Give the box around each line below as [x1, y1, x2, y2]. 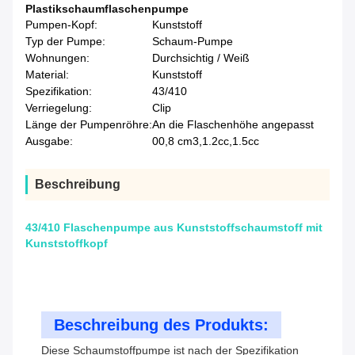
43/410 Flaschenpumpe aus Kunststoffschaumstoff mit [25, 221, 323, 235]
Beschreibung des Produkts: [54, 316, 269, 334]
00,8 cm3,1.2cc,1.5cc [152, 135, 259, 148]
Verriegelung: [25, 101, 92, 115]
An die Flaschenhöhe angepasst [152, 118, 314, 132]
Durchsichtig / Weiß [152, 52, 250, 65]
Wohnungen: [25, 52, 90, 65]
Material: [25, 68, 69, 82]
